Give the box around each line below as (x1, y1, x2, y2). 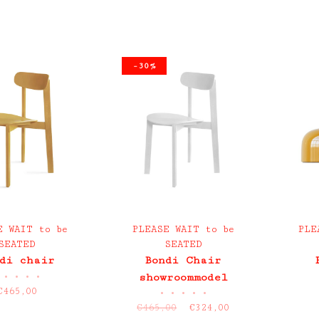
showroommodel (138, 271, 228, 283)
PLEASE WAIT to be (132, 223, 234, 235)
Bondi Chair (145, 253, 222, 266)
